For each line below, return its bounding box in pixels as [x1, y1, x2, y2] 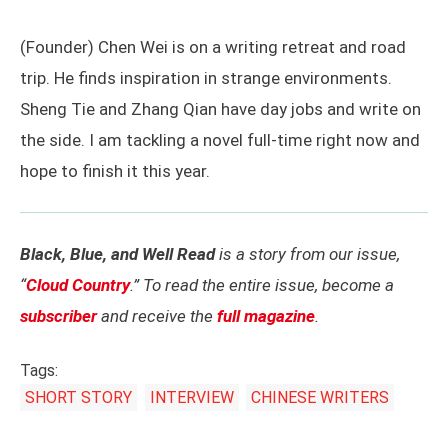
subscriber [20, 305, 97, 326]
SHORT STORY [25, 387, 132, 407]
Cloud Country [26, 274, 130, 295]
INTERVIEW [149, 387, 234, 407]
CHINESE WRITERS [251, 387, 389, 407]
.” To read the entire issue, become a [130, 274, 394, 295]
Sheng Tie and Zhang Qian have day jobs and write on [20, 98, 421, 119]
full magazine [217, 305, 315, 326]
